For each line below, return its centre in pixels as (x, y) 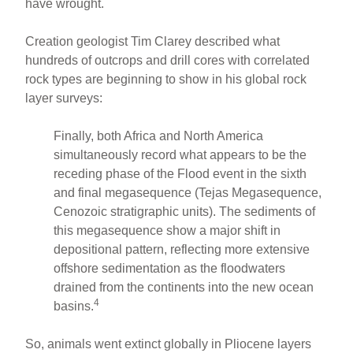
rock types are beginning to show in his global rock (166, 79)
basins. (74, 306)
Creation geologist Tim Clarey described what (153, 41)
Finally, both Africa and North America (159, 136)
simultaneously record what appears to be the (180, 154)
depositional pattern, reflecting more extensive (182, 249)
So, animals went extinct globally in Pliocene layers (169, 344)
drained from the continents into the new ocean (184, 287)
